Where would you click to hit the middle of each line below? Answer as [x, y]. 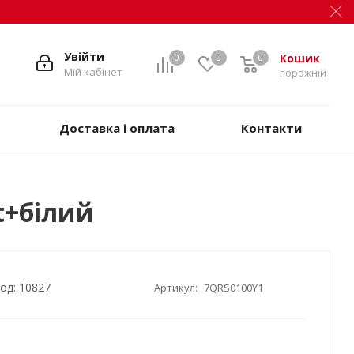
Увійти [84, 56]
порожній [303, 73]
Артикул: [177, 287]
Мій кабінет [93, 72]
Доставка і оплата [117, 128]
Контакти [271, 128]
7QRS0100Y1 [233, 287]
